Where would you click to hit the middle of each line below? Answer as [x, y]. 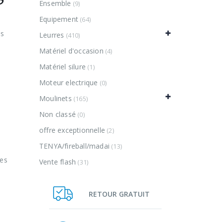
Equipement [59, 19]
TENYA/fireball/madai [74, 146]
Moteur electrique [69, 83]
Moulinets [55, 99]
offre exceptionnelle [72, 130]
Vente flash [58, 162]
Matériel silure [62, 67]
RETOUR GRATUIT [119, 194]
